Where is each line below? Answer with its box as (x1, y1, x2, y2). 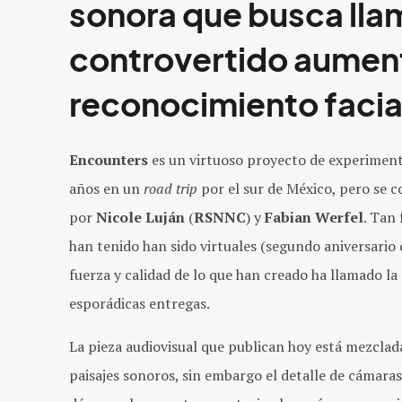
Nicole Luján (96, 206, 185, 227)
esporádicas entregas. (69, 293, 210, 313)
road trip (144, 178, 197, 198)
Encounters (69, 149, 148, 170)
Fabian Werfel (265, 206, 363, 227)
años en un (69, 178, 144, 198)
